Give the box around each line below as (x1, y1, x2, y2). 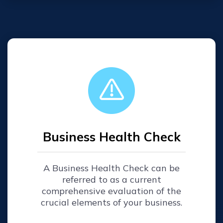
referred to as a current (62, 173, 161, 185)
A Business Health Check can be (43, 162, 180, 174)
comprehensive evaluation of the (42, 185, 181, 197)
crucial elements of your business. (41, 196, 182, 208)
